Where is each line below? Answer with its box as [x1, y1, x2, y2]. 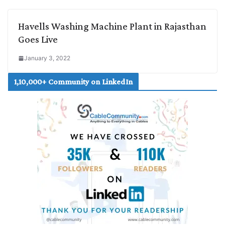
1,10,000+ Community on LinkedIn [14, 77, 133, 86]
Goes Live [18, 33, 58, 45]
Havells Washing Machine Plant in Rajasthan [18, 20, 206, 32]
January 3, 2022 [24, 54, 70, 62]
